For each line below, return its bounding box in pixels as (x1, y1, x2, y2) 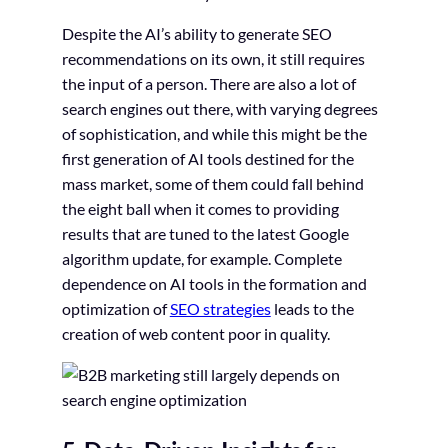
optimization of (61, 299, 170, 319)
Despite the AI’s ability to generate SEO (61, 24, 332, 44)
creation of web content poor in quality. (61, 324, 330, 344)
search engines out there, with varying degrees (61, 99, 378, 119)
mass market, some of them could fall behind (61, 174, 364, 194)
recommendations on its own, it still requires (61, 49, 365, 69)
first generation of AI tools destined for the (61, 149, 354, 169)
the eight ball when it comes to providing (61, 199, 339, 219)
